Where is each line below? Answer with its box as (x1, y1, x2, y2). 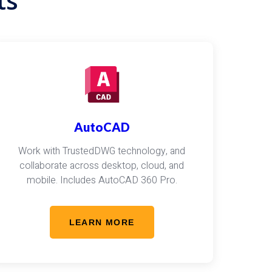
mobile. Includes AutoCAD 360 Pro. (26, 173, 177, 188)
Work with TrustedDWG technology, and (18, 144, 186, 158)
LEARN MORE (69, 217, 135, 227)
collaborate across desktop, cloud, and (19, 158, 185, 173)
